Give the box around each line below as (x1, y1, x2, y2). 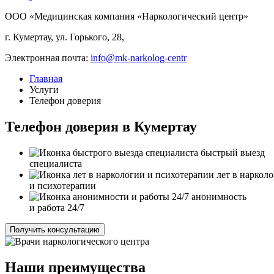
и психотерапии (29, 180, 96, 191)
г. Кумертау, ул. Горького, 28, (5, 32, 124, 42)
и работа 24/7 (29, 202, 84, 213)
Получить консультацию (10, 224, 100, 234)
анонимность (191, 191, 246, 202)
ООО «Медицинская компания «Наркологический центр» (5, 11, 248, 21)
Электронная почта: (5, 53, 91, 63)
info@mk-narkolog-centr (91, 53, 187, 63)
